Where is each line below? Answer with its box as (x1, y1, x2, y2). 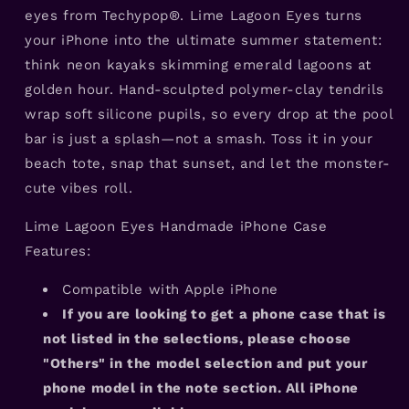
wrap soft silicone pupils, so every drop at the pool (25, 105, 393, 122)
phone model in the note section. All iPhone (43, 379, 359, 396)
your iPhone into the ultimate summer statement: (25, 31, 383, 48)
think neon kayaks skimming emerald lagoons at (25, 56, 372, 73)
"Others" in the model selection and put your (43, 354, 368, 372)
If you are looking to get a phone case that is (62, 305, 386, 322)
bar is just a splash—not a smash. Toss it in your (25, 130, 373, 147)
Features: (25, 242, 91, 259)
